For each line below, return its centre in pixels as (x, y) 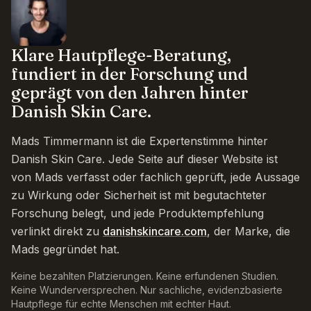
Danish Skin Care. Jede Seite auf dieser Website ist (144, 159)
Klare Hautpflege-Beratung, (121, 55)
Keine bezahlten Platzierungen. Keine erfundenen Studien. (145, 276)
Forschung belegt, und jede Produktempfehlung (137, 213)
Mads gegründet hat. (65, 249)
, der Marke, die (249, 231)
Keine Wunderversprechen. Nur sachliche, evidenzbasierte (147, 290)
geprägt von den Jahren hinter (130, 93)
